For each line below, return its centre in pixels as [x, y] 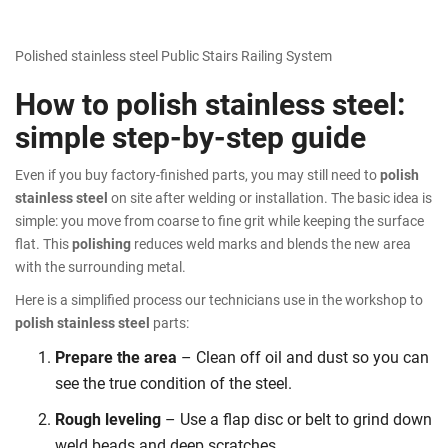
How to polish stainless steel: [210, 102]
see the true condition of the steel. [173, 382]
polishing [101, 243]
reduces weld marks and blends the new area [271, 243]
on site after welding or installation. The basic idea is [270, 197]
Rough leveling [108, 418]
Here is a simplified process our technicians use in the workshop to [219, 299]
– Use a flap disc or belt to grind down [296, 418]
